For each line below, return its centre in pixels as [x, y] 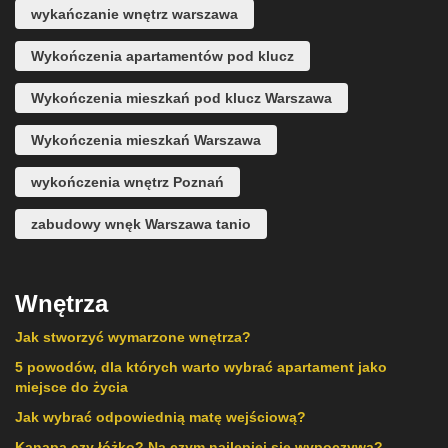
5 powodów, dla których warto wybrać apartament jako [201, 367]
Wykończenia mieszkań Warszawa [146, 140]
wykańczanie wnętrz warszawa [134, 14]
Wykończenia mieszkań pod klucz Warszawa [181, 98]
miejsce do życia [71, 387]
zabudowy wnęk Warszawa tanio [141, 224]
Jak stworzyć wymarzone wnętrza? [133, 337]
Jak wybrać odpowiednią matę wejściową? [160, 417]
